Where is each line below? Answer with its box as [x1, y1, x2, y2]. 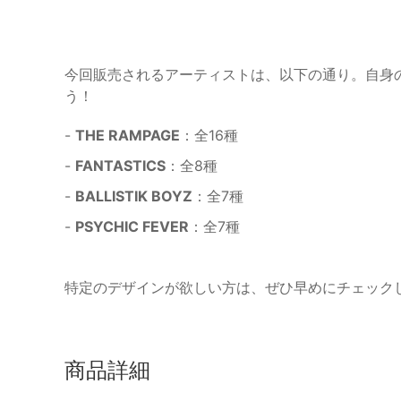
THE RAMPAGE [75, 125, 180, 144]
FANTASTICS [75, 156, 166, 175]
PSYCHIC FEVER [75, 217, 189, 235]
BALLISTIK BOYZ [75, 186, 192, 205]
